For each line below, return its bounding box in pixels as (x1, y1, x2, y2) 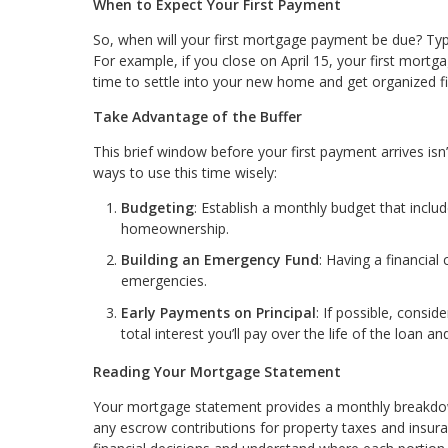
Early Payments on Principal (121, 302, 316, 322)
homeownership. (121, 218, 229, 238)
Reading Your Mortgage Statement (93, 361, 341, 381)
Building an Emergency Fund (121, 250, 319, 270)
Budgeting (121, 197, 194, 217)
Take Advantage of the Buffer (93, 106, 302, 126)
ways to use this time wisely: (93, 162, 277, 182)
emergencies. (121, 271, 207, 291)
